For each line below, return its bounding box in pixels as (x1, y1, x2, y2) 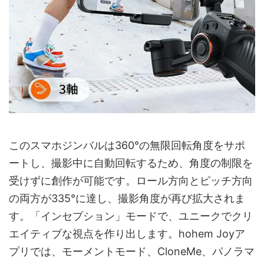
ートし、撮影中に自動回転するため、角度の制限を (9, 157, 253, 170)
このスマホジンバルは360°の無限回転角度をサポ (9, 139, 245, 152)
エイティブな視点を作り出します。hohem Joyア (9, 227, 245, 240)
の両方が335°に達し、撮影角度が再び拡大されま (9, 192, 245, 205)
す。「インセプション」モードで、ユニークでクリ (9, 210, 253, 223)
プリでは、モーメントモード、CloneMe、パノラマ (9, 245, 255, 258)
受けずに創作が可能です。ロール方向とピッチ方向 (9, 174, 253, 187)
